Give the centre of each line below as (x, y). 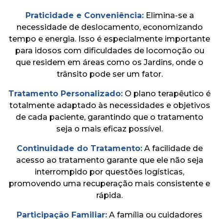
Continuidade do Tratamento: (79, 148)
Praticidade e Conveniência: (84, 15)
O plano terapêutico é (167, 93)
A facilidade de (172, 148)
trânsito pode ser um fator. (109, 74)
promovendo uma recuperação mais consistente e (109, 183)
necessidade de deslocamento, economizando (109, 27)
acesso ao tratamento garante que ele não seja (109, 160)
